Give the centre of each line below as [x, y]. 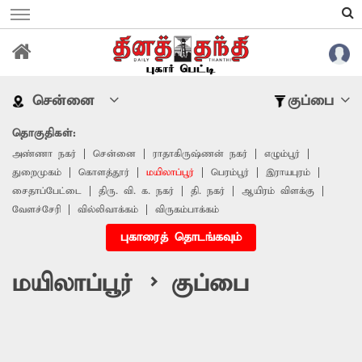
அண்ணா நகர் [44, 154]
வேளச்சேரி [36, 209]
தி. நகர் [208, 191]
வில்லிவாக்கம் [108, 209]
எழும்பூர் [282, 154]
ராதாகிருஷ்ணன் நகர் [200, 154]
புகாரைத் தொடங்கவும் [181, 237]
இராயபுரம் [288, 172]
